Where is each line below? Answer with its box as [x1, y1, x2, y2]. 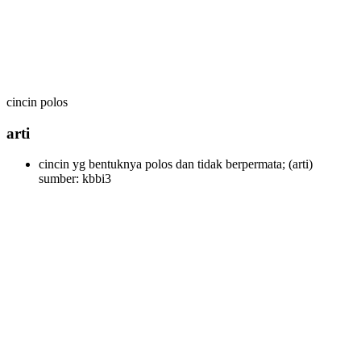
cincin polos [6, 95, 68, 109]
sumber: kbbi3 [39, 172, 111, 186]
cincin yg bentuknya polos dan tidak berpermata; [39, 157, 285, 172]
